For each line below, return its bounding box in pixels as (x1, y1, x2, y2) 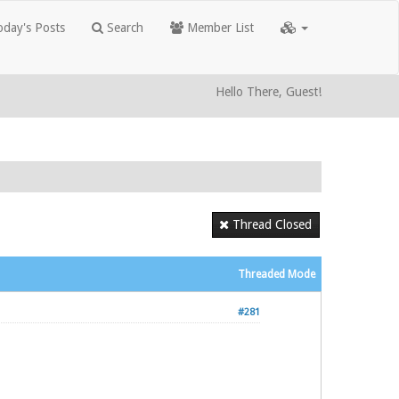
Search (103, 20, 143, 35)
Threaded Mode (238, 268, 315, 281)
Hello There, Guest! (216, 85, 322, 99)
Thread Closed (232, 217, 312, 232)
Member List (183, 20, 254, 35)
